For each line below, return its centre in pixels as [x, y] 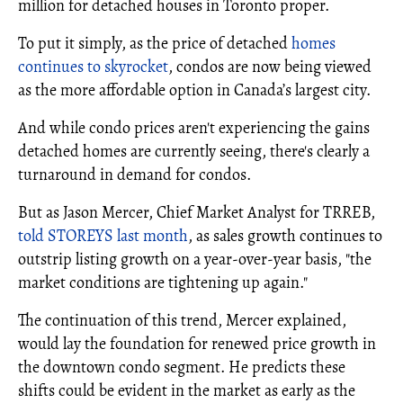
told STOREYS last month [103, 236]
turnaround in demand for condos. [134, 175]
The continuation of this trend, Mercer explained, [182, 320]
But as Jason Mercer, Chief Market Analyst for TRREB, [197, 212]
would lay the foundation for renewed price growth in [197, 344]
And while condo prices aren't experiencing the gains [194, 128]
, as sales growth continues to [285, 236]
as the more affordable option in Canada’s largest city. [194, 90]
